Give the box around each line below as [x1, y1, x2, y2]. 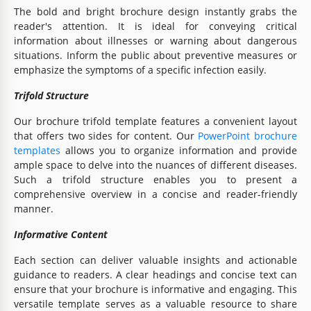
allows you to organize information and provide [60, 143, 297, 157]
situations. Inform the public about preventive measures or [14, 48, 297, 62]
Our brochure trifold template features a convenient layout [14, 114, 297, 128]
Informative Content [14, 227, 108, 241]
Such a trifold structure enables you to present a [14, 172, 297, 186]
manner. [14, 201, 53, 215]
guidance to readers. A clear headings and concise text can [14, 267, 297, 281]
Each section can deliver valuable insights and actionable [14, 253, 297, 267]
